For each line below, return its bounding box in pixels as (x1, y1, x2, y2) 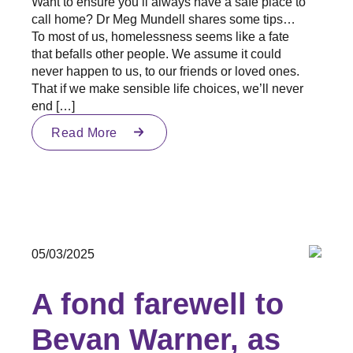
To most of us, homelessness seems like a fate (32, 28, 289, 43)
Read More (51, 124, 117, 139)
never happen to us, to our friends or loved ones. (32, 63, 299, 78)
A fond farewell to (32, 287, 284, 321)
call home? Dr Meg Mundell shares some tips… (32, 11, 295, 26)
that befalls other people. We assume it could (32, 46, 281, 61)
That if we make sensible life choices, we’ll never (32, 80, 303, 95)
